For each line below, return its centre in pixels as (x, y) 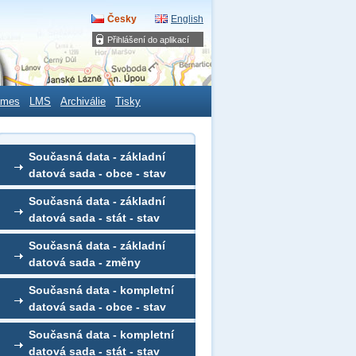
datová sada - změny (85, 262)
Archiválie (83, 102)
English (187, 19)
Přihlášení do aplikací (148, 40)
